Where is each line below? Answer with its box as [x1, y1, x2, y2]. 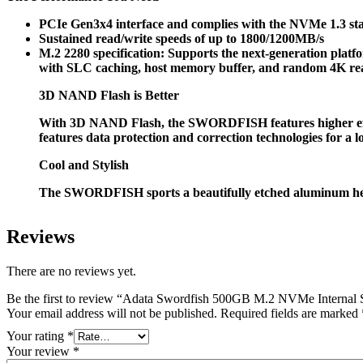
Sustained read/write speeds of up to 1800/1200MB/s [39, 31, 324, 45]
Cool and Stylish [39, 157, 129, 172]
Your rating [6, 328, 67, 343]
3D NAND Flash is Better [39, 88, 179, 102]
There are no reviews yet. [6, 263, 136, 278]
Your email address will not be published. [6, 305, 217, 320]
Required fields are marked [220, 305, 361, 320]
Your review [6, 344, 73, 358]
